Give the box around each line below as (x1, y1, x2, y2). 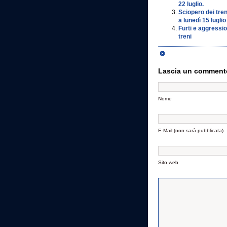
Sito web (158, 159, 178, 165)
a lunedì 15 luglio (178, 16, 226, 24)
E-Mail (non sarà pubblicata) (158, 127, 223, 133)
